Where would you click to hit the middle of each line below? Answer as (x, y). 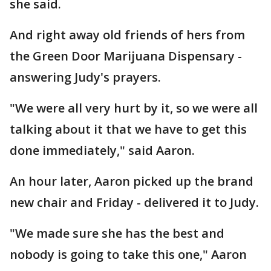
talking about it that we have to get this (128, 129)
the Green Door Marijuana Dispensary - (126, 56)
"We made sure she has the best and (117, 233)
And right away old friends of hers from (127, 35)
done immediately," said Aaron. (102, 150)
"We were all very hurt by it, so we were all (134, 108)
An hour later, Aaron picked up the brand (132, 181)
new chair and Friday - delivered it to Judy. (134, 202)
